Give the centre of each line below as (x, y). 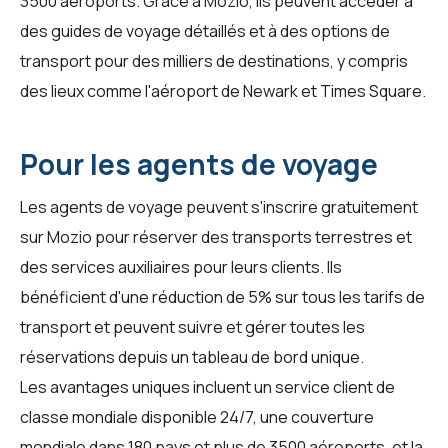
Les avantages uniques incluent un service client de (207, 387)
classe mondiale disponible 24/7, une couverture (197, 417)
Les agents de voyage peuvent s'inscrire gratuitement (219, 207)
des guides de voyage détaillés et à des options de (205, 31)
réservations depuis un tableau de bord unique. (192, 357)
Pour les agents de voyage (199, 164)
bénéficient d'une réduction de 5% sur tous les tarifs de (222, 297)
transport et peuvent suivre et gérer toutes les (192, 327)
